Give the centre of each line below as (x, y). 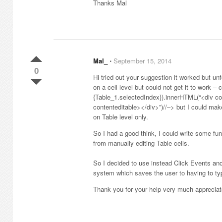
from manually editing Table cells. (141, 143)
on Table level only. (121, 117)
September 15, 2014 (142, 61)
